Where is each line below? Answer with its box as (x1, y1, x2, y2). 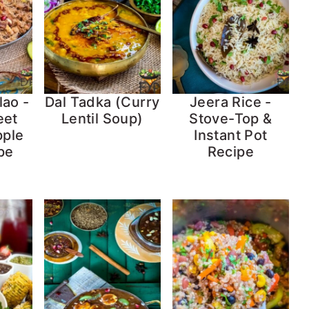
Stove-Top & (189, 110, 272, 127)
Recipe (207, 143, 255, 160)
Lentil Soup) (61, 110, 143, 127)
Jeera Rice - (189, 93, 272, 110)
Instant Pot (194, 126, 268, 143)
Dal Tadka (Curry (44, 93, 160, 110)
